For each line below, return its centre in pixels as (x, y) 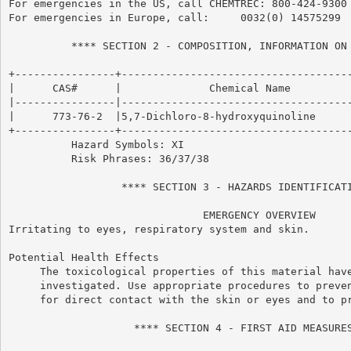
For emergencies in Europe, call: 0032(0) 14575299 (174, 17)
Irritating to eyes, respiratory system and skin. (159, 229)
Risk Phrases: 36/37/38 (109, 158)
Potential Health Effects (83, 257)
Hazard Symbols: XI (96, 144)
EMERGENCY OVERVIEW (162, 215)
